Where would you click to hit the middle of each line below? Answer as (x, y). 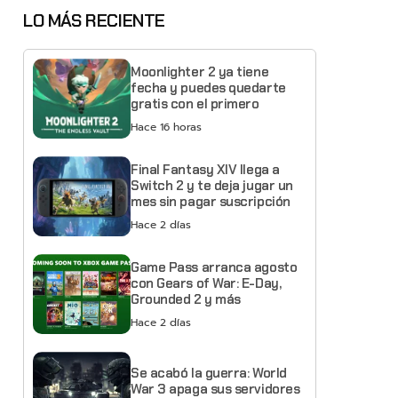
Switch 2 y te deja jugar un (212, 186)
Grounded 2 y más (186, 300)
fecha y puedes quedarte (208, 88)
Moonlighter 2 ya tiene (200, 72)
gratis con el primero (195, 104)
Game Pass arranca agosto (214, 268)
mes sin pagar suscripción (211, 202)
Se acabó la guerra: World (209, 374)
